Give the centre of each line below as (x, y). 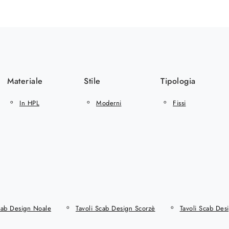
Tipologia (178, 81)
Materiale (25, 81)
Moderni (109, 103)
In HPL (29, 103)
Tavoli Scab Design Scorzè (116, 208)
